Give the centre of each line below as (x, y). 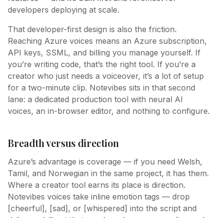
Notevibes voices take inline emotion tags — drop (99, 197)
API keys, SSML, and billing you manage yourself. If (104, 53)
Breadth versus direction (63, 143)
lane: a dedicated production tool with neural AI (95, 99)
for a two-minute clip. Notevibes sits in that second (101, 88)
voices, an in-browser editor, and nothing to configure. (109, 111)
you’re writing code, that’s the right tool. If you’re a (102, 64)
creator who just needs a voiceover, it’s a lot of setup (106, 76)
